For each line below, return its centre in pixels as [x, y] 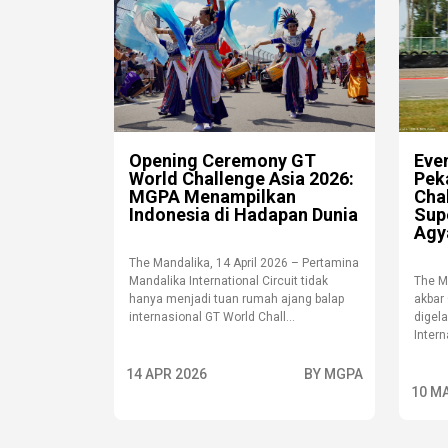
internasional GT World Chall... [212, 317]
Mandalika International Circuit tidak [228, 281]
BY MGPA [333, 374]
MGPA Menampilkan [212, 196]
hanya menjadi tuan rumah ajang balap [236, 299]
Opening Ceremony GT [222, 160]
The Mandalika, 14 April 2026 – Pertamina [244, 263]
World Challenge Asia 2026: [241, 178]
